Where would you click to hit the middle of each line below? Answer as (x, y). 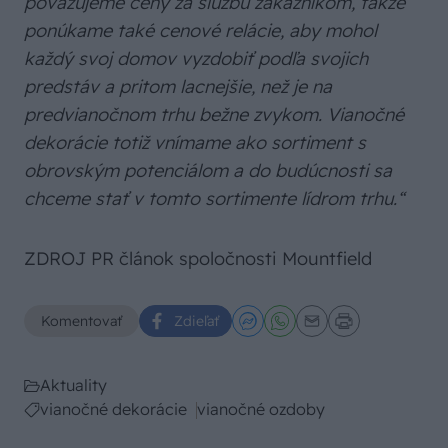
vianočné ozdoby (261, 409)
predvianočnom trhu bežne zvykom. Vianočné (214, 114)
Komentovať (81, 321)
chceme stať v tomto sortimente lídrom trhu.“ (214, 198)
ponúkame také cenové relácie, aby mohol (200, 30)
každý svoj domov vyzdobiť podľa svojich (196, 58)
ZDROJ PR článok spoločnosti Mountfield (198, 258)
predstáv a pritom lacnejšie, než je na (178, 86)
